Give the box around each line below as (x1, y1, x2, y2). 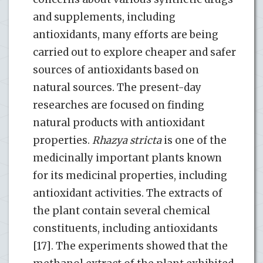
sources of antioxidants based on (33, 63, 199, 76)
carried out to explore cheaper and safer (33, 45, 236, 59)
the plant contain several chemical (33, 204, 210, 217)
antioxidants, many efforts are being (33, 28, 218, 41)
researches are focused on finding (33, 98, 204, 112)
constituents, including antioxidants (33, 221, 218, 235)
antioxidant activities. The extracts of (33, 186, 222, 200)
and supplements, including (33, 10, 176, 23)
